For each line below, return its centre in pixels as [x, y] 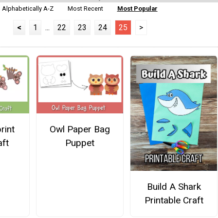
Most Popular [137, 8]
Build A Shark [174, 186]
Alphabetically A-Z [28, 8]
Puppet [80, 143]
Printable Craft [174, 200]
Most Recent [85, 8]
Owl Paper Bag [80, 129]
